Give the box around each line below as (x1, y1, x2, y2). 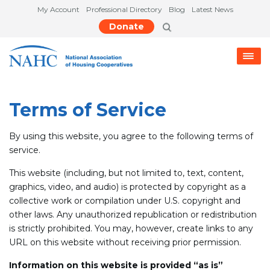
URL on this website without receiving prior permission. (9, 236, 241, 248)
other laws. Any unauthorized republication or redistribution (9, 209, 257, 220)
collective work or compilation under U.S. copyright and (9, 195, 240, 206)
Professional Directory (86, 5, 162, 14)
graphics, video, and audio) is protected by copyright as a (9, 181, 246, 192)
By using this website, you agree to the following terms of (9, 130, 253, 142)
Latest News (191, 5, 233, 14)
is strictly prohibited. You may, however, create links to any (9, 222, 253, 234)
